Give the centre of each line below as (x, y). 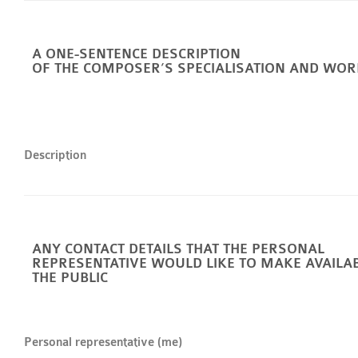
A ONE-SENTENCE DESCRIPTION (136, 54)
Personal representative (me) (103, 342)
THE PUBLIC (70, 278)
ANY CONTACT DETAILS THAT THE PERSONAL (178, 249)
